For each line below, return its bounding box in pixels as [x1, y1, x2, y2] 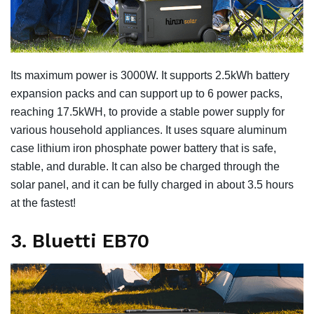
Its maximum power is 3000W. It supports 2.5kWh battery [11, 69, 289, 82]
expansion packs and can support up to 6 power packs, [11, 88, 282, 100]
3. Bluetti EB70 [11, 229, 149, 252]
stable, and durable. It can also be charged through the [11, 161, 280, 173]
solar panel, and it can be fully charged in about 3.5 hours [11, 179, 294, 191]
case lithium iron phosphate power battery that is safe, [11, 142, 276, 155]
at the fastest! [11, 197, 76, 210]
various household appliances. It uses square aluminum [11, 124, 287, 137]
